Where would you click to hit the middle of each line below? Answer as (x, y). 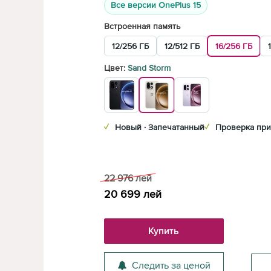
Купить (164, 231)
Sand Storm (149, 68)
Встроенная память (142, 26)
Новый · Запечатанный (160, 127)
